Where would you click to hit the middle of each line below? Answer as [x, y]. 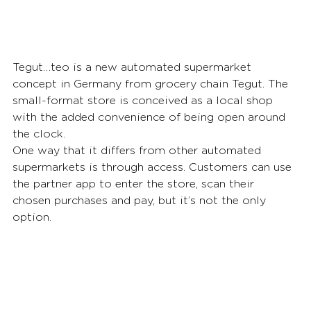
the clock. [39, 134]
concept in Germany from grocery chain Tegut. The [152, 84]
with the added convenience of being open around [151, 117]
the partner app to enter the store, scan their [135, 184]
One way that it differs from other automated [138, 150]
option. [32, 217]
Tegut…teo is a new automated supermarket [134, 67]
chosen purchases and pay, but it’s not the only [141, 200]
